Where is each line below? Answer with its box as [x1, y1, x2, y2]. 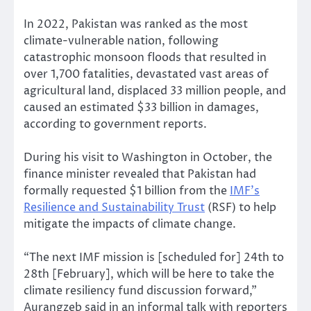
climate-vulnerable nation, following [24, 33, 219, 49]
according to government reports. [24, 116, 207, 132]
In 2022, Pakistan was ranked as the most [24, 16, 248, 32]
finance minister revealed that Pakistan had [24, 166, 256, 182]
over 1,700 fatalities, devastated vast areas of [24, 66, 269, 82]
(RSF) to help [205, 199, 276, 215]
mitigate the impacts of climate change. [24, 216, 236, 232]
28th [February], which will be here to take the [24, 266, 274, 282]
